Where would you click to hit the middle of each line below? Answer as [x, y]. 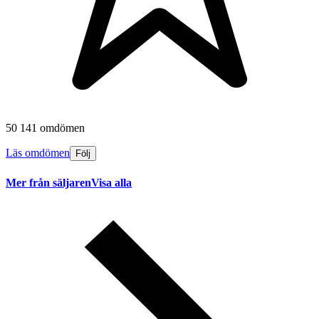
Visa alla [111, 182]
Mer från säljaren [48, 182]
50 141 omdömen [45, 128]
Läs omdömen [38, 153]
